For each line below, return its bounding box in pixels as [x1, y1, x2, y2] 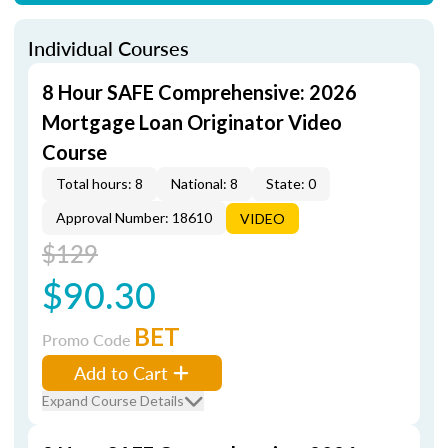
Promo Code [42, 328, 134, 351]
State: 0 [266, 175, 316, 192]
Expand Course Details [42, 392, 184, 409]
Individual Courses [28, 34, 189, 62]
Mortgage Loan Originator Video [42, 110, 342, 134]
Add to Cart [74, 360, 168, 385]
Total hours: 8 [56, 175, 143, 192]
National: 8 [171, 175, 238, 192]
